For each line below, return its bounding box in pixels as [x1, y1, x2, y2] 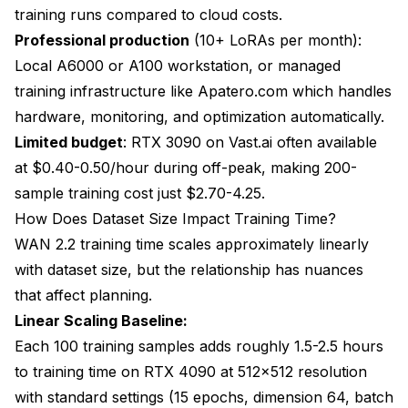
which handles [288, 81, 392, 100]
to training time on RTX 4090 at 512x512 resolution [15, 362, 367, 381]
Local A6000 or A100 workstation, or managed [15, 56, 341, 75]
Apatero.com [198, 81, 288, 100]
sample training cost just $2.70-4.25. [15, 183, 265, 202]
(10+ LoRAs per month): [189, 30, 362, 49]
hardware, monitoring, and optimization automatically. [15, 107, 384, 126]
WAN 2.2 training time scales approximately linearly [15, 234, 369, 253]
